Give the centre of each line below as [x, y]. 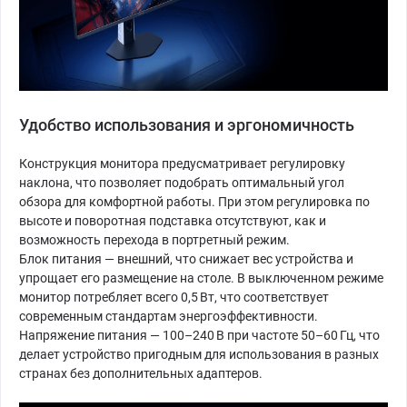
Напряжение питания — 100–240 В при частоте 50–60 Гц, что [199, 336]
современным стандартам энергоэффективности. [169, 317]
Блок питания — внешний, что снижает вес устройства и [186, 259]
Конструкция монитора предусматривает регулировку [182, 164]
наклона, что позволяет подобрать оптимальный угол [182, 183]
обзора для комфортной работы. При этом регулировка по [194, 202]
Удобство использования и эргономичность [187, 125]
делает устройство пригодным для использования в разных [199, 355]
